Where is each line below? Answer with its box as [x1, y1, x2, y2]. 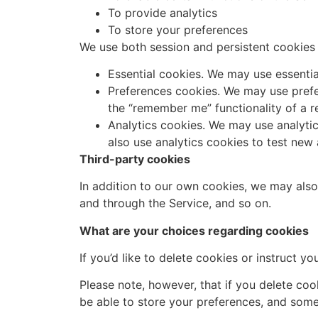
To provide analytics [108, 5, 217, 20]
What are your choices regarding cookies [79, 223, 309, 238]
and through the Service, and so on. [79, 196, 271, 211]
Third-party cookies [79, 151, 190, 166]
